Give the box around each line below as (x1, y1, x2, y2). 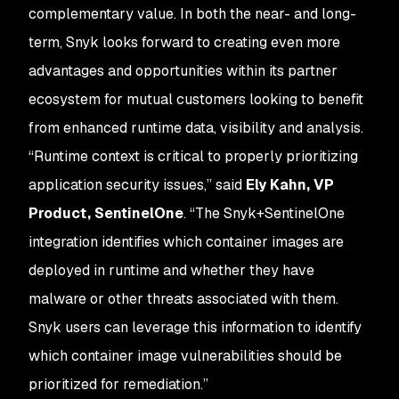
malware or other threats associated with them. (28, 289, 338, 308)
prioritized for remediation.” (28, 375, 208, 394)
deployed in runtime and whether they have (28, 261, 314, 280)
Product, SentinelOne (28, 204, 183, 223)
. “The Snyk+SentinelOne (183, 204, 345, 223)
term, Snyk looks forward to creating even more (28, 33, 340, 52)
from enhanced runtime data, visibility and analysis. (28, 118, 363, 137)
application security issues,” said (28, 175, 246, 194)
